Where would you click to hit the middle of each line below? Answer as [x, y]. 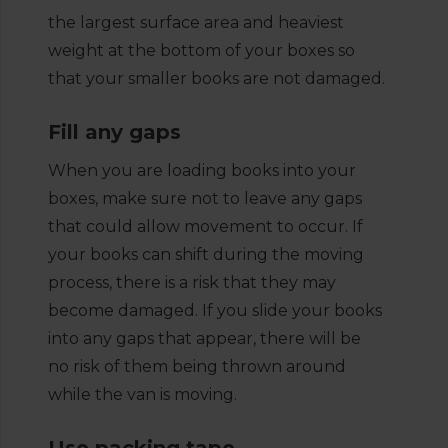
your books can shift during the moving [206, 254]
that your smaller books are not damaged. [216, 78]
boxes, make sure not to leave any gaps [205, 198]
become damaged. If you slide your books [215, 310]
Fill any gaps [114, 132]
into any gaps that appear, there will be [204, 338]
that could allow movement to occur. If [205, 226]
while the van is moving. [142, 394]
